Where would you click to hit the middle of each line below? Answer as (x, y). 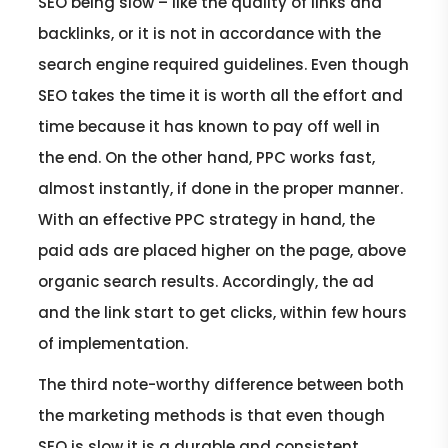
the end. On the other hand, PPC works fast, (207, 157)
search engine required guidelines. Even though (224, 64)
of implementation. (113, 343)
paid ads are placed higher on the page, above (222, 250)
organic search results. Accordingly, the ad (206, 281)
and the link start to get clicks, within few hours (223, 312)
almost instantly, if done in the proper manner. (221, 188)
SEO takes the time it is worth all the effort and (221, 95)
